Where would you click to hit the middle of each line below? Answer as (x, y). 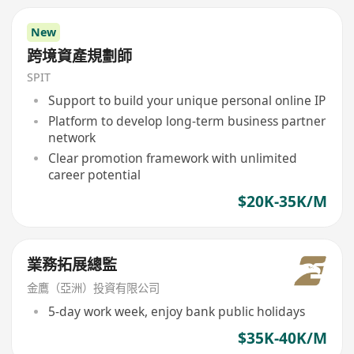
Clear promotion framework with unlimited (172, 158)
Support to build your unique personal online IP (186, 101)
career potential (94, 175)
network (72, 138)
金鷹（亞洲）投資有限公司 (94, 288)
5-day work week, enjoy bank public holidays (176, 311)
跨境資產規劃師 (80, 56)
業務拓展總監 (72, 265)
